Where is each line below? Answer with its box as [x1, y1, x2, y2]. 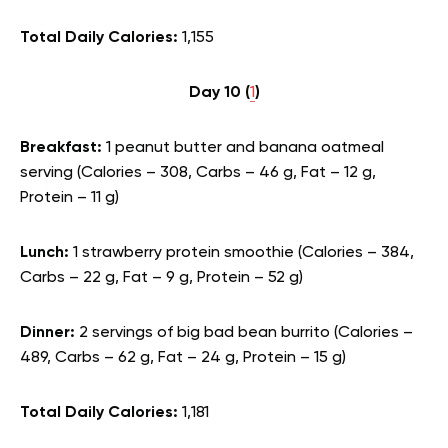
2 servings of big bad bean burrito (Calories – [79, 325, 413, 341]
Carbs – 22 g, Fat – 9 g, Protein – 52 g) [20, 270, 303, 286]
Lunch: [20, 245, 73, 261]
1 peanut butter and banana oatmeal [106, 140, 384, 156]
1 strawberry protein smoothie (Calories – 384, [73, 245, 414, 261]
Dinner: [20, 325, 79, 341]
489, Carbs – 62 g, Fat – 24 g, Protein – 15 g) [20, 350, 346, 366]
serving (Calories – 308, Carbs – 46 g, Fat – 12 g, [20, 165, 376, 181]
